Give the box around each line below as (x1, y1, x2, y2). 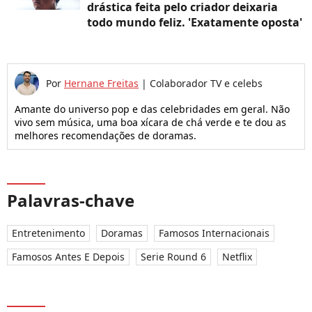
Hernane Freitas (64, 77, 139, 91)
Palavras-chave (7, 189, 134, 212)
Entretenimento (12, 226, 85, 240)
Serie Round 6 (141, 250, 206, 264)
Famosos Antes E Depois (12, 250, 125, 264)
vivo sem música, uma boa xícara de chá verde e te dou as (15, 116, 286, 130)
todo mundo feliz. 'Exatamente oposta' (87, 15, 302, 31)
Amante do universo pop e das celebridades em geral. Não (15, 102, 290, 116)
